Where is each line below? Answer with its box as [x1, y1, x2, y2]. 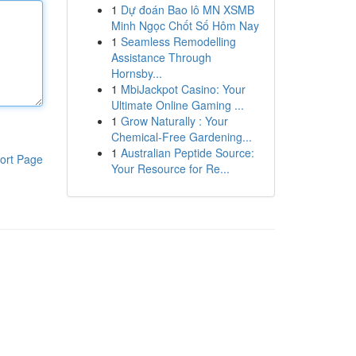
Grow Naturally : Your [120, 113, 228, 129]
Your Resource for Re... [110, 161, 230, 176]
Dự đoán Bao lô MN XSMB [120, 2, 254, 17]
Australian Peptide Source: [120, 145, 254, 161]
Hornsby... [110, 65, 162, 81]
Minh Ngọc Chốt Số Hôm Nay [110, 17, 259, 33]
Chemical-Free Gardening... [110, 129, 252, 145]
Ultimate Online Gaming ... [110, 97, 244, 113]
